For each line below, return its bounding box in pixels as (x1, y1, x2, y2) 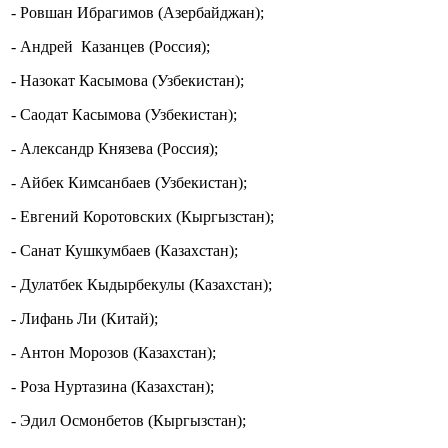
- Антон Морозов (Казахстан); (11, 344, 216, 362)
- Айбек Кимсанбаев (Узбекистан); (11, 174, 247, 192)
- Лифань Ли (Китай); (11, 310, 158, 328)
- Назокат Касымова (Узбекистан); (11, 72, 244, 90)
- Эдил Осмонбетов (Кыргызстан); (11, 412, 246, 430)
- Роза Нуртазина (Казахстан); (11, 378, 214, 396)
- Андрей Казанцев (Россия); (11, 38, 210, 56)
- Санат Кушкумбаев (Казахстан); (11, 242, 238, 260)
